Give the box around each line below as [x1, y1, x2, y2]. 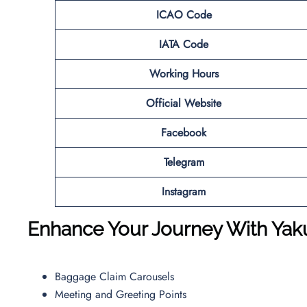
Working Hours [149, 65, 219, 82]
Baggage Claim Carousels [55, 268, 177, 284]
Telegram [163, 153, 204, 170]
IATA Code [159, 36, 208, 52]
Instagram [162, 183, 206, 199]
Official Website [146, 95, 221, 111]
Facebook [161, 124, 206, 140]
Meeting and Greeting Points [55, 286, 190, 302]
